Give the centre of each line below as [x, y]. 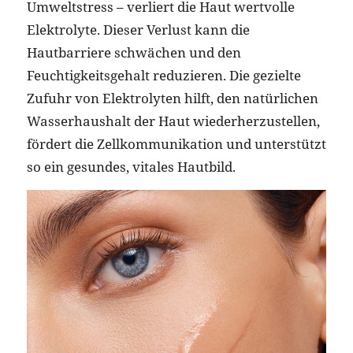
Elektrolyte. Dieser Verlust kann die [138, 30]
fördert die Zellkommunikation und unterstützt [176, 144]
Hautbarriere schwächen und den [134, 53]
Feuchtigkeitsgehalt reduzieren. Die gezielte [163, 76]
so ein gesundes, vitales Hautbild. [131, 167]
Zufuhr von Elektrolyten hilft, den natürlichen [172, 98]
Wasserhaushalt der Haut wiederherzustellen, [173, 121]
